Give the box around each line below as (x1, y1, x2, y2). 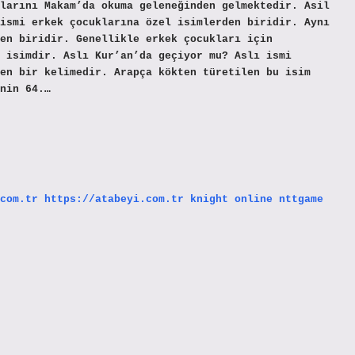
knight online (190, 193, 273, 205)
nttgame (279, 193, 323, 205)
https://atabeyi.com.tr (44, 193, 184, 205)
